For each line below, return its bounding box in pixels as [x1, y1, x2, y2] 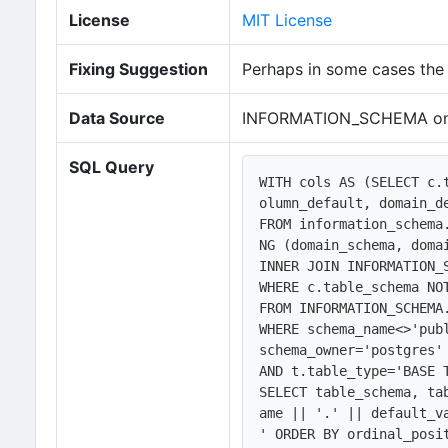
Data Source [69, 108, 165, 128]
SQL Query [69, 157, 154, 177]
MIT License [242, 10, 332, 30]
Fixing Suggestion [69, 59, 208, 79]
